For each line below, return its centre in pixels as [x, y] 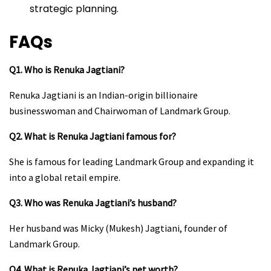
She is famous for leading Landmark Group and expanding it [132, 161]
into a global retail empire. [65, 177]
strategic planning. [74, 9]
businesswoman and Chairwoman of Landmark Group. [120, 110]
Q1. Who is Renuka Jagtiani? [67, 69]
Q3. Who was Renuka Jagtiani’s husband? [93, 202]
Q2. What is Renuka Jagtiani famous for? [93, 136]
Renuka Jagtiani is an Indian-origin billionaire [103, 95]
